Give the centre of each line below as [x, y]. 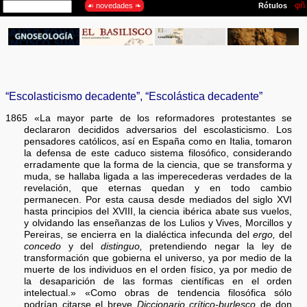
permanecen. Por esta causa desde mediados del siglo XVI [158, 199]
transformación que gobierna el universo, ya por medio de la [158, 258]
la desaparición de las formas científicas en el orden [158, 281]
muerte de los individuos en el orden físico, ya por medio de [158, 269]
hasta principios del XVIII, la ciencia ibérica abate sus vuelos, [158, 211]
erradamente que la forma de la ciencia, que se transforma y [158, 164]
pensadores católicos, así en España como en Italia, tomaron [158, 141]
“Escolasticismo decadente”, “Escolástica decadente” [134, 96]
